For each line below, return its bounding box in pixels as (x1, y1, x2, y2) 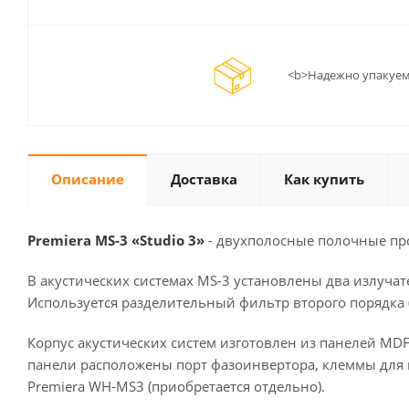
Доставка (171, 170, 237, 189)
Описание (51, 170, 124, 189)
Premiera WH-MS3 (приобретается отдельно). (27, 377, 325, 396)
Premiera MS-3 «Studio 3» (27, 231, 204, 250)
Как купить (284, 170, 364, 189)
